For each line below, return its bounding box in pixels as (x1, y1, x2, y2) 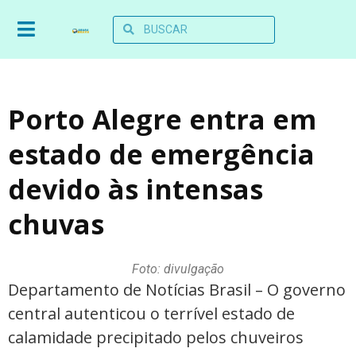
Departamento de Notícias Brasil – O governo (8, 279, 346, 300)
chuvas (8, 206, 104, 242)
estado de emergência (8, 136, 315, 172)
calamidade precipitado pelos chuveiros (8, 327, 304, 348)
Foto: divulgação (132, 261, 224, 277)
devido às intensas (8, 171, 263, 207)
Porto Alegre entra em (8, 101, 316, 137)
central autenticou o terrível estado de (8, 303, 295, 324)
